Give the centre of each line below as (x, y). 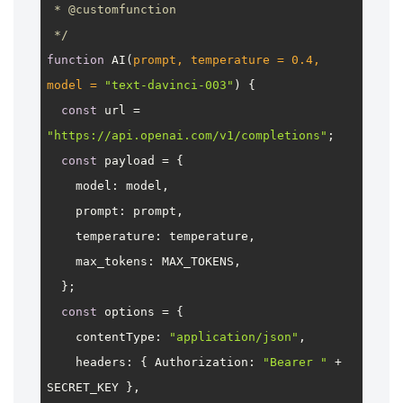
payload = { (140, 160)
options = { (140, 311)
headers (100, 362)
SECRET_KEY (82, 387)
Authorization (201, 362)
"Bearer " (295, 362)
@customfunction (122, 9)
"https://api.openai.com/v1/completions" (187, 135)
